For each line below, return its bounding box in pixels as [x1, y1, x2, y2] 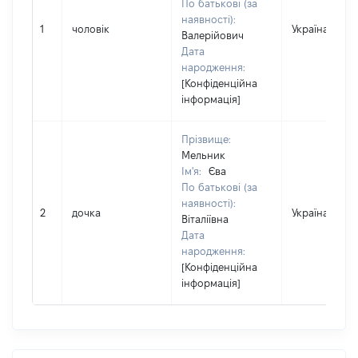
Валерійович [181, 30, 244, 41]
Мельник [181, 149, 225, 161]
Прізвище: [181, 133, 231, 145]
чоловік [72, 23, 109, 34]
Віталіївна [181, 213, 229, 225]
